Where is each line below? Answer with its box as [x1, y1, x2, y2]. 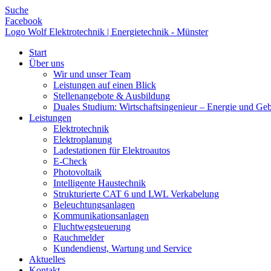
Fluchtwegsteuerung [53, 221, 131, 232]
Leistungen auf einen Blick [53, 80, 156, 90]
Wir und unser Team [53, 69, 131, 79]
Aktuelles [29, 254, 65, 264]
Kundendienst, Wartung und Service [53, 243, 192, 253]
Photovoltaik [53, 167, 102, 177]
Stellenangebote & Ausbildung [53, 91, 170, 101]
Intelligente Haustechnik [53, 178, 146, 188]
